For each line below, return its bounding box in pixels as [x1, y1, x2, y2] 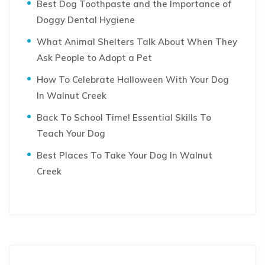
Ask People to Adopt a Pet [37, 52, 152, 63]
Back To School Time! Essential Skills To [37, 112, 211, 123]
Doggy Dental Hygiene [37, 14, 135, 25]
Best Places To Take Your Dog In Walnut [37, 150, 212, 161]
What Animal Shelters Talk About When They [37, 36, 237, 47]
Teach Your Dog [37, 128, 105, 139]
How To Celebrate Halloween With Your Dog [37, 74, 229, 85]
